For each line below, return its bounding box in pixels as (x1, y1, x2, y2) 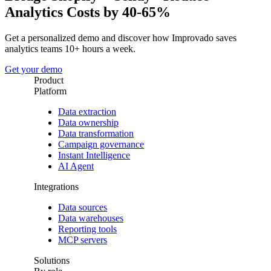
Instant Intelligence (58, 149, 130, 160)
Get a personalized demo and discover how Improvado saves (5, 32, 237, 43)
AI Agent (58, 160, 94, 171)
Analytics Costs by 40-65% (5, 4, 171, 20)
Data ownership (58, 117, 119, 128)
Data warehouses (58, 212, 123, 223)
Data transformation (58, 128, 134, 139)
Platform (34, 85, 67, 96)
